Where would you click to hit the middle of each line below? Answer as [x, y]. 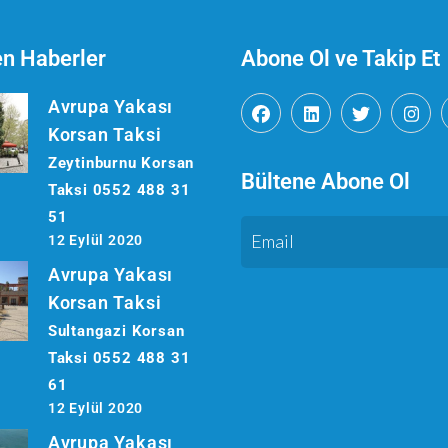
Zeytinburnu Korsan [121, 163]
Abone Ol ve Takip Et [341, 59]
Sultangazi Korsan [116, 331]
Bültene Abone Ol [326, 182]
